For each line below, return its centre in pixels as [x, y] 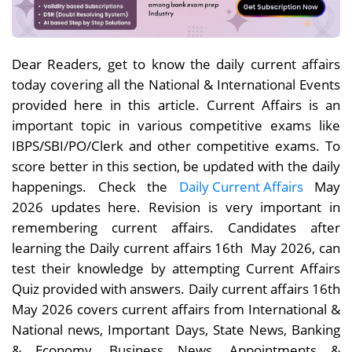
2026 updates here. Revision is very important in [176, 207]
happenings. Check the [95, 187]
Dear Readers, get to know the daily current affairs [176, 64]
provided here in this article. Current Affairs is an [176, 105]
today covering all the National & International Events [176, 84]
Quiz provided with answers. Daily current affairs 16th [176, 289]
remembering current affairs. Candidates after [176, 227]
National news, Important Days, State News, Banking [176, 330]
